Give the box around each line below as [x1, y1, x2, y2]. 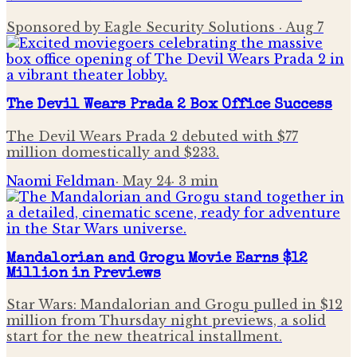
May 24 [123, 172, 171, 189]
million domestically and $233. [6, 143, 219, 160]
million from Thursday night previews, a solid [6, 312, 326, 329]
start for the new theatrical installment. [6, 328, 282, 345]
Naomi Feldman [6, 172, 116, 189]
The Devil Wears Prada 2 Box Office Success [6, 98, 332, 114]
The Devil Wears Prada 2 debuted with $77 [6, 127, 298, 144]
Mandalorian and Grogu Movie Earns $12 [6, 251, 308, 267]
